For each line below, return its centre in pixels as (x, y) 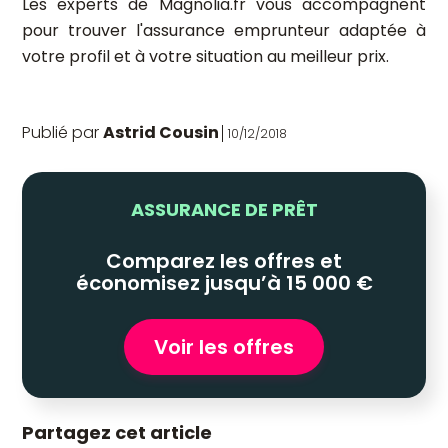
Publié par (60, 132)
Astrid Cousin (161, 132)
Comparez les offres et (224, 261)
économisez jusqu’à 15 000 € (224, 283)
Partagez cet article (117, 432)
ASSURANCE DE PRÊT (224, 209)
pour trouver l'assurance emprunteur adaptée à (224, 30)
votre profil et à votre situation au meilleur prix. (205, 56)
